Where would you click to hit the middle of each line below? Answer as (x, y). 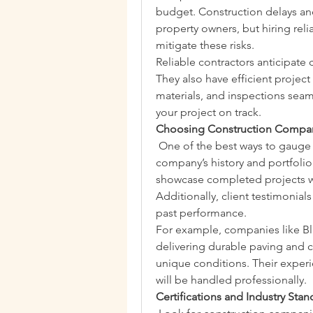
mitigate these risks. (205, 45)
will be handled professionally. (231, 280)
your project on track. (209, 112)
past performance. (201, 213)
